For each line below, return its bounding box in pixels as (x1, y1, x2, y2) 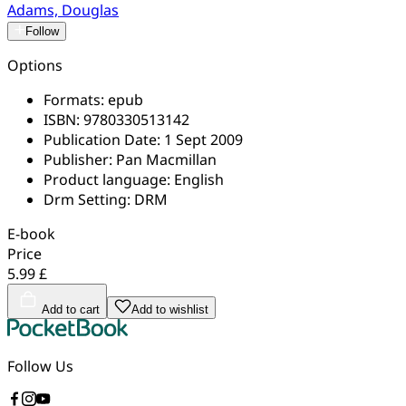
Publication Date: (43, 129, 164, 150)
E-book (7, 223, 55, 244)
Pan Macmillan (116, 149, 217, 169)
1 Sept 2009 (164, 129, 243, 150)
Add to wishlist (131, 302, 208, 316)
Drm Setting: (43, 188, 134, 209)
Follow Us (7, 355, 73, 376)
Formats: (43, 89, 108, 110)
